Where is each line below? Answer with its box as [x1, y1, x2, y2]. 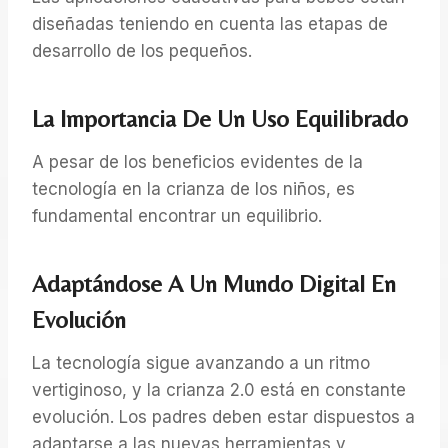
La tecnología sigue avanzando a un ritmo [32, 352, 370, 373]
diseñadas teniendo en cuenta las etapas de [32, 13, 388, 34]
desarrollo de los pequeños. [32, 40, 252, 61]
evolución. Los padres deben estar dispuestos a [32, 406, 415, 427]
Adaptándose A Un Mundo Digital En [32, 269, 396, 297]
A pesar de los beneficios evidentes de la [32, 151, 363, 172]
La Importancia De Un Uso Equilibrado [32, 104, 408, 132]
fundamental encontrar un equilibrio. [32, 205, 322, 226]
